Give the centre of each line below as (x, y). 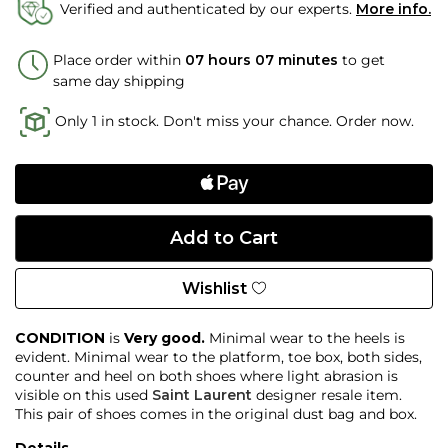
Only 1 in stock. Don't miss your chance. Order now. (234, 120)
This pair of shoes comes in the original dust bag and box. (216, 413)
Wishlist (214, 288)
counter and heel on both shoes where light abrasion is (206, 375)
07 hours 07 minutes (261, 59)
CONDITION (60, 337)
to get (363, 59)
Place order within (117, 59)
